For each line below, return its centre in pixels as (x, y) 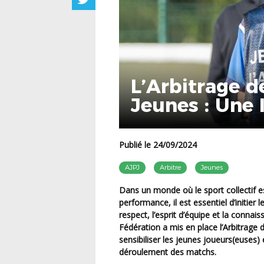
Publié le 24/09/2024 (161, 145)
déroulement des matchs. (168, 252)
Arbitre (170, 167)
